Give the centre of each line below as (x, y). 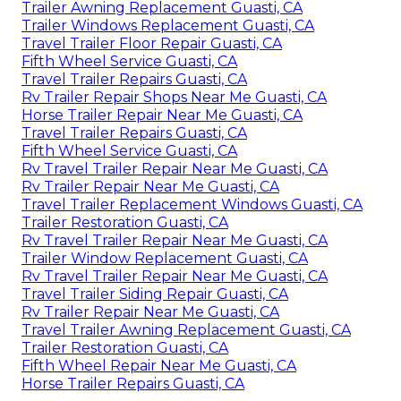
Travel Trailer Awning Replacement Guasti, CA (186, 329)
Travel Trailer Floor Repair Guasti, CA (152, 43)
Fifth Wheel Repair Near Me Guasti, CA (159, 365)
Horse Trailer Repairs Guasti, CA (133, 383)
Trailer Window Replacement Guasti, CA (165, 258)
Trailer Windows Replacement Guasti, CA (168, 25)
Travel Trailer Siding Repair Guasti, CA (155, 294)
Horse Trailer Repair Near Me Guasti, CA (162, 115)
